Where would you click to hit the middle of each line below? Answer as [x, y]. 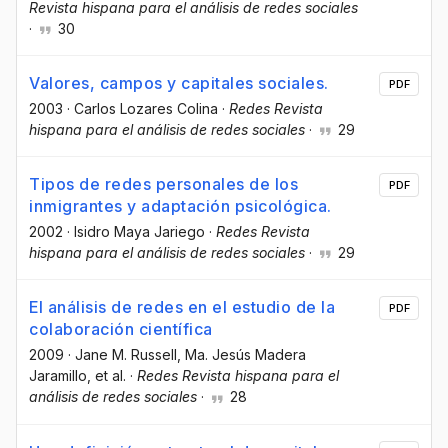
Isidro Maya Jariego [139, 232]
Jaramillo [58, 376]
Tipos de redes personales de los [163, 184]
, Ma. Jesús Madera [241, 355]
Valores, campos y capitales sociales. [179, 83]
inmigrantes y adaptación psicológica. [180, 206]
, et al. [106, 376]
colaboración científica [121, 329]
